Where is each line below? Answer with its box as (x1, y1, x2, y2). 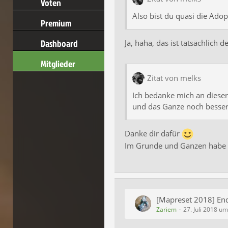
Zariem (156, 205, 177, 214)
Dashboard (41, 37, 78, 50)
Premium (41, 17, 71, 30)
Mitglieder (41, 58, 75, 70)
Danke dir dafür (125, 128, 182, 138)
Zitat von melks (147, 73, 201, 83)
